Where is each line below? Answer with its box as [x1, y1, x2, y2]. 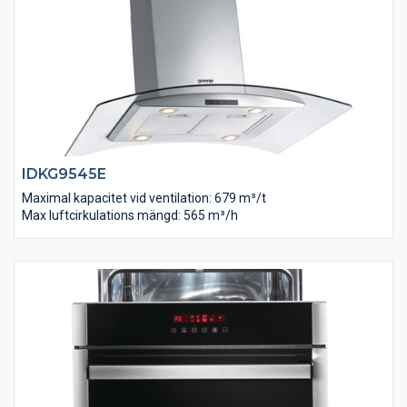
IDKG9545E [22, 164, 106, 183]
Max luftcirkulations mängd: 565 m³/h [22, 207, 238, 223]
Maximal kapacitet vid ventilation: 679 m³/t [22, 190, 266, 205]
